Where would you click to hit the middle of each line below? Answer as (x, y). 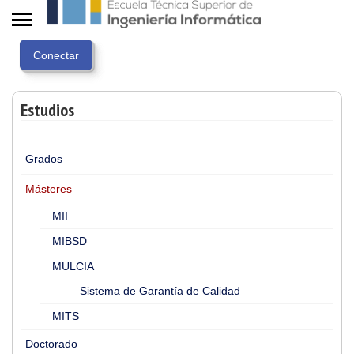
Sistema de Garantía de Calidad (160, 291)
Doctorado (51, 344)
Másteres (49, 189)
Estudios (47, 110)
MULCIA (73, 266)
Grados (44, 159)
